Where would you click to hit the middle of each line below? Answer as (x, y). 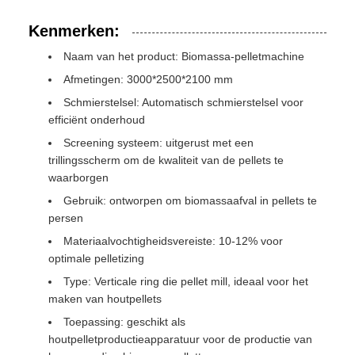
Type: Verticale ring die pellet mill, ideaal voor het (186, 281)
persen (66, 218)
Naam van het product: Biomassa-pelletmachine (184, 56)
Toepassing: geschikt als (124, 322)
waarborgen (78, 177)
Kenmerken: (74, 31)
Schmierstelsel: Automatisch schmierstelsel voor (183, 102)
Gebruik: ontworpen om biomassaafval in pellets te (190, 200)
